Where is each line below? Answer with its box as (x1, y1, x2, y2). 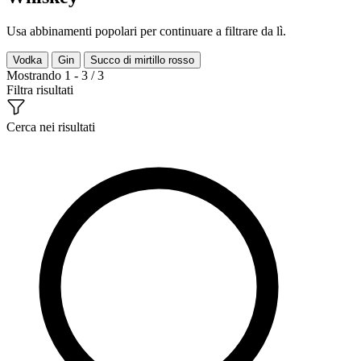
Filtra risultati (6, 82, 73, 97)
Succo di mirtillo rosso (90, 53, 194, 66)
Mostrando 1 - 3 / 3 (6, 68, 104, 82)
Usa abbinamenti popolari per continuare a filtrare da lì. (6, 23, 286, 38)
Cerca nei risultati (6, 119, 95, 134)
